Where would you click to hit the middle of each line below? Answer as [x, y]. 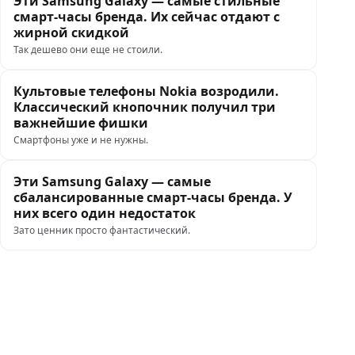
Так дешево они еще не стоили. [88, 50]
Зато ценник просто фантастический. [102, 230]
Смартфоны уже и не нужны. [81, 140]
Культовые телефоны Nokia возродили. [146, 91]
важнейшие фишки [81, 123]
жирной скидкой [73, 32]
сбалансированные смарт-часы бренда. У [153, 197]
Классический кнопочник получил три [145, 107]
